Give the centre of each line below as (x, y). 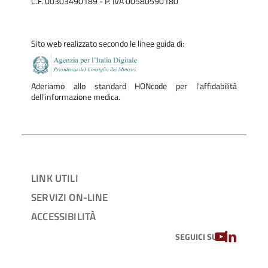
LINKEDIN (246, 235)
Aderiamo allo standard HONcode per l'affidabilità (134, 86)
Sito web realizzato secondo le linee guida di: (108, 44)
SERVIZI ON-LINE (70, 197)
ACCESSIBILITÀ (64, 216)
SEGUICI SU (196, 237)
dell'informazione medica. (76, 97)
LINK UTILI (55, 178)
